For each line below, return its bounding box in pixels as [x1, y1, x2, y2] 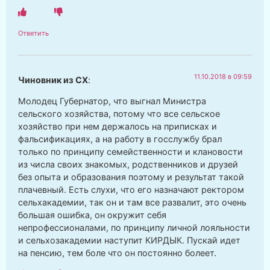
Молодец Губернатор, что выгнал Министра [18, 96, 206, 107]
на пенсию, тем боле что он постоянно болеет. [18, 248, 216, 259]
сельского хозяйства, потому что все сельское [18, 108, 220, 119]
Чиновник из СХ [18, 74, 88, 85]
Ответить [18, 28, 49, 37]
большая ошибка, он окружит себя [18, 210, 166, 221]
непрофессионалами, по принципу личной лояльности [18, 222, 250, 233]
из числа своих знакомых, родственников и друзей [18, 159, 238, 170]
